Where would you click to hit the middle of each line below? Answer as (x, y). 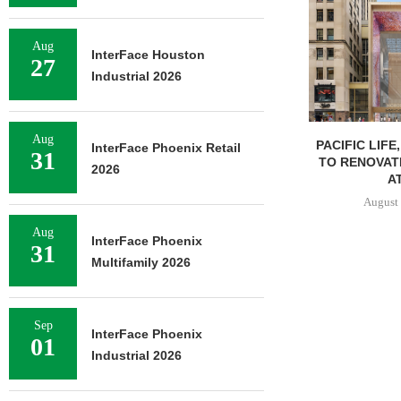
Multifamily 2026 (141, 262)
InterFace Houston (148, 55)
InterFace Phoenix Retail (166, 148)
